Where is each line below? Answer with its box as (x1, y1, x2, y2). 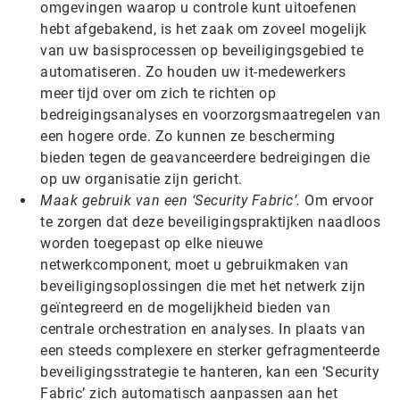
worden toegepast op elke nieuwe (40, 235, 263, 252)
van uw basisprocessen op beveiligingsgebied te (40, 42, 363, 59)
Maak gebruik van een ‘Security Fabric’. (40, 192, 301, 209)
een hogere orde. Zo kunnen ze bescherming (40, 128, 336, 145)
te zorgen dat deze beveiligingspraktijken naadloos (40, 213, 380, 230)
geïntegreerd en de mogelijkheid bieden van (40, 299, 330, 316)
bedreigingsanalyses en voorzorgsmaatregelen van (40, 106, 381, 123)
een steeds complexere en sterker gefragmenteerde (40, 342, 379, 359)
